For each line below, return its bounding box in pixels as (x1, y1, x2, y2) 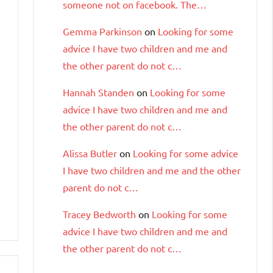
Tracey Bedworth (63, 207, 136, 220)
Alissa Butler (63, 146, 117, 159)
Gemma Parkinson (63, 24, 142, 37)
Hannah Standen (63, 85, 134, 98)
